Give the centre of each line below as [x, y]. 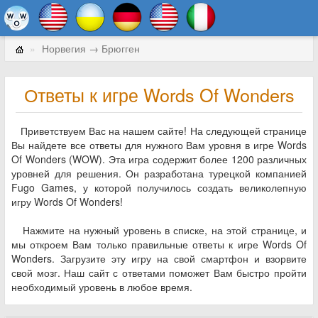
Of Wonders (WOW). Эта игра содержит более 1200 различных [159, 159]
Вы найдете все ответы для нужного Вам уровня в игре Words [159, 145]
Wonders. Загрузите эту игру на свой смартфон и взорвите [159, 258]
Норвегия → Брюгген [91, 48]
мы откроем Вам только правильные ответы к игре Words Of [159, 244]
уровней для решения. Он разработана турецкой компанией [159, 173]
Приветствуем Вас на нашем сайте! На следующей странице [159, 131]
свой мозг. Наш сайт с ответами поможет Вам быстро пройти [159, 273]
